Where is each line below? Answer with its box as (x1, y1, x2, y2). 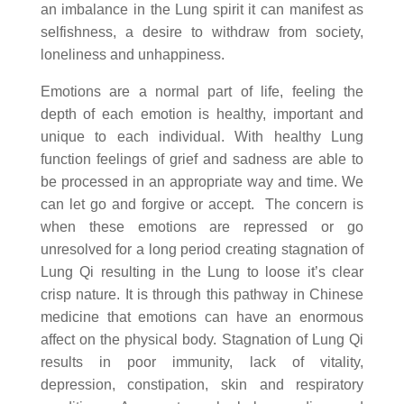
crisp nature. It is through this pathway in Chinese (40, 287, 364, 302)
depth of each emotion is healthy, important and (40, 106, 364, 122)
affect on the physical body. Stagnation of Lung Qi (40, 332, 364, 347)
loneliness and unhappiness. (40, 47, 225, 62)
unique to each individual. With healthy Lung (40, 129, 364, 144)
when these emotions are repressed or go (40, 219, 364, 234)
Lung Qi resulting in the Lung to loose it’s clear (40, 264, 364, 280)
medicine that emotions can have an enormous (40, 309, 364, 325)
